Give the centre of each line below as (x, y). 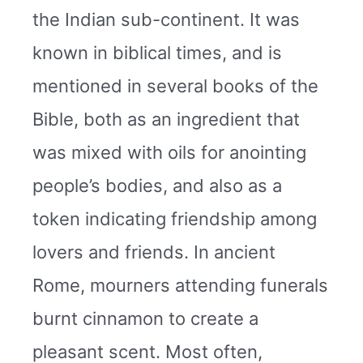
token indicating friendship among (175, 218)
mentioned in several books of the (175, 85)
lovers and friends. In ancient (154, 252)
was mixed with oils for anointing (169, 152)
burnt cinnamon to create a (145, 318)
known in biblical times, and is (157, 52)
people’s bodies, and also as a (157, 185)
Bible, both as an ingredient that (166, 119)
